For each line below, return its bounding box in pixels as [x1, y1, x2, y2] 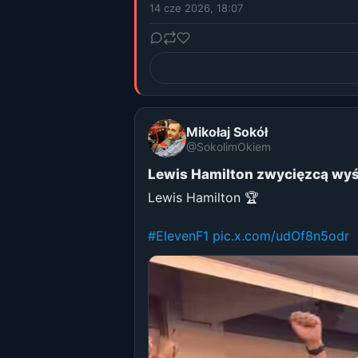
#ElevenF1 [148, 228, 209, 245]
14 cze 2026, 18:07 [149, 2, 243, 15]
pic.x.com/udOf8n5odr [213, 228, 349, 245]
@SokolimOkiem [186, 139, 271, 153]
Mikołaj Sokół [186, 123, 268, 140]
